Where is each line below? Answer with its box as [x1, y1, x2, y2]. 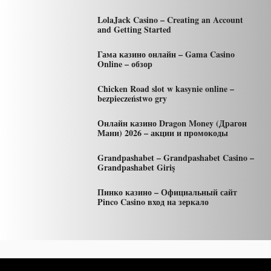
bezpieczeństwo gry [97, 92, 167, 105]
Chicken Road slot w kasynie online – [97, 82, 234, 95]
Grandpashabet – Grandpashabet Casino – [97, 151, 254, 164]
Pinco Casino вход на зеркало [97, 195, 209, 208]
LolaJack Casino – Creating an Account [97, 13, 243, 26]
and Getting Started [97, 23, 171, 36]
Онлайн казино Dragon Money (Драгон [97, 117, 247, 129]
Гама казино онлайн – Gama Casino [97, 48, 235, 60]
